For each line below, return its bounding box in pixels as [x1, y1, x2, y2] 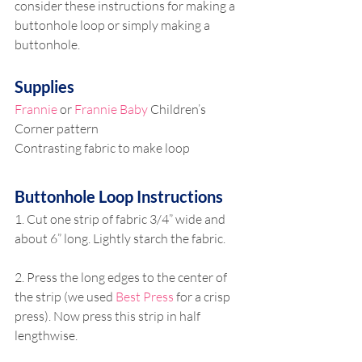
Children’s [148, 101, 208, 117]
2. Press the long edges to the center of [15, 269, 229, 285]
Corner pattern [15, 120, 99, 137]
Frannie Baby [74, 101, 148, 117]
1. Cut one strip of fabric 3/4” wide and [15, 211, 228, 227]
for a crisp [174, 288, 233, 305]
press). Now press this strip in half [15, 308, 203, 324]
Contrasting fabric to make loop [15, 140, 190, 156]
